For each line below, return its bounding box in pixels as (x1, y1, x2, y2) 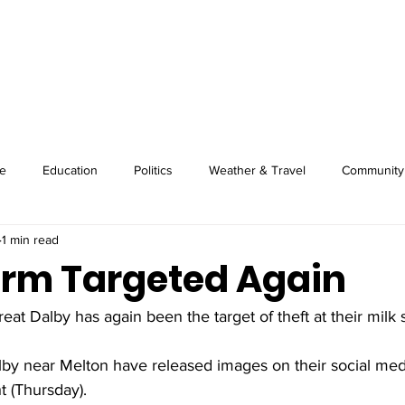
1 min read (2, 231, 59, 247)
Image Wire (126, 52, 212, 73)
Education (42, 162, 98, 177)
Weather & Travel (209, 162, 306, 177)
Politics (134, 162, 173, 177)
